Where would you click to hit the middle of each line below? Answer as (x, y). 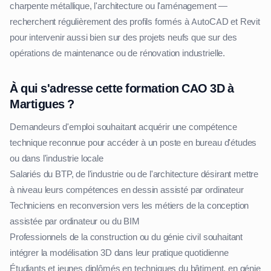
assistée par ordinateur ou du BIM (75, 222)
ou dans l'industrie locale (57, 159)
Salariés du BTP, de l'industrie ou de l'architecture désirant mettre (134, 175)
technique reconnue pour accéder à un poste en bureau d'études (133, 143)
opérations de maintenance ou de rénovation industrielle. (118, 54)
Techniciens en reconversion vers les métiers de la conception (129, 206)
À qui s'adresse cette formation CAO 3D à (122, 89)
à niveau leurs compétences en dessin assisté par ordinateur (127, 190)
